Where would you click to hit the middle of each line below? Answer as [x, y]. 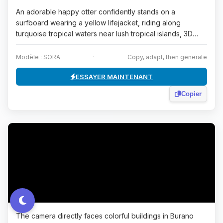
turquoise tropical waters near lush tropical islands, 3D [104, 34]
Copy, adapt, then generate [167, 57]
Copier [191, 94]
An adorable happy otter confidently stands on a [96, 12]
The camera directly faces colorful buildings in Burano [105, 216]
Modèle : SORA [38, 57]
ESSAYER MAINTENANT [114, 77]
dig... [23, 45]
